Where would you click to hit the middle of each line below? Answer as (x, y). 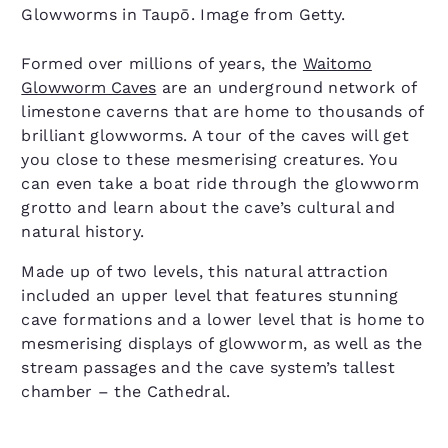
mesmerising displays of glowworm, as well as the (222, 343)
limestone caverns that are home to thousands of (222, 111)
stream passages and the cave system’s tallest (208, 367)
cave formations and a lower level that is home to (223, 319)
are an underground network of (286, 87)
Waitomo (337, 63)
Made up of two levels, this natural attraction (205, 271)
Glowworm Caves (89, 87)
